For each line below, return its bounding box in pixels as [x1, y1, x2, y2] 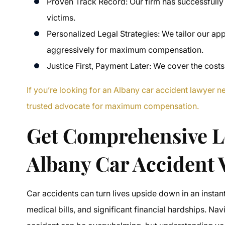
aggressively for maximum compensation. [47, 44, 204, 55]
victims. [47, 12, 76, 23]
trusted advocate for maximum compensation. [27, 100, 199, 111]
